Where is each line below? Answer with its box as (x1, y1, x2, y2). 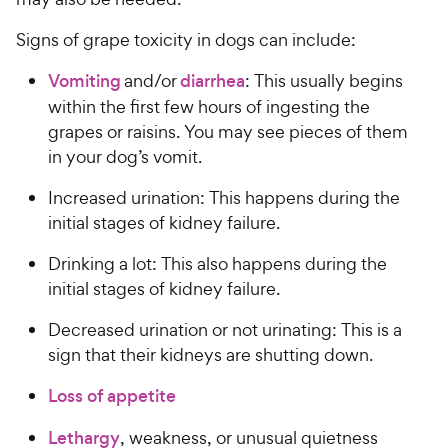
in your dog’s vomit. (48, 144, 209, 168)
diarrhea (180, 68, 245, 93)
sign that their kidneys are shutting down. (48, 342, 377, 366)
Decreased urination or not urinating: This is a (48, 317, 402, 341)
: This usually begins (245, 68, 403, 92)
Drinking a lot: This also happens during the (48, 251, 387, 275)
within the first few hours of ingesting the (48, 94, 370, 118)
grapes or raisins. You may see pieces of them (48, 119, 408, 143)
